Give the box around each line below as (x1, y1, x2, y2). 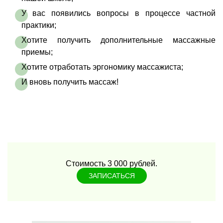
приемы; (21, 48, 53, 56)
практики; (21, 21, 56, 29)
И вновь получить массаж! (21, 78, 118, 86)
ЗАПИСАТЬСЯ (88, 172, 135, 180)
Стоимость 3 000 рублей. (66, 159, 157, 168)
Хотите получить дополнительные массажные (21, 36, 216, 44)
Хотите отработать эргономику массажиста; (21, 63, 183, 71)
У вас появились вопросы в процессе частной (21, 9, 216, 17)
